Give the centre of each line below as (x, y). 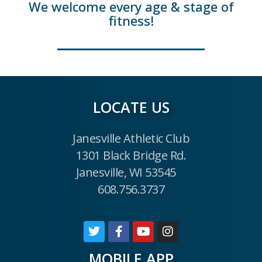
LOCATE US (131, 107)
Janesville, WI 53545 (126, 172)
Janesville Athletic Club (131, 138)
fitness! (131, 21)
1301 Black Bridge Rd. (131, 155)
